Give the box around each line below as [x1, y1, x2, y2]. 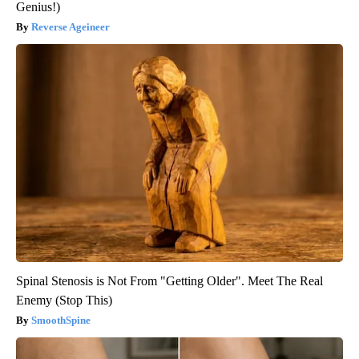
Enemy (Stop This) [16, 293, 112, 308]
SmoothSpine [31, 314, 91, 327]
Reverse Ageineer [31, 21, 110, 34]
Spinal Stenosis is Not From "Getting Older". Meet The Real [16, 274, 323, 288]
